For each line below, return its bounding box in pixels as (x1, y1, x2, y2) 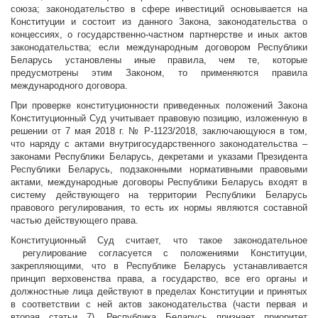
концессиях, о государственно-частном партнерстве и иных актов (11, 29, 307, 40)
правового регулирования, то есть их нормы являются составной (11, 202, 307, 214)
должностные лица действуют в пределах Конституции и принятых (11, 286, 307, 297)
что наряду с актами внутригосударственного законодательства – (11, 138, 307, 150)
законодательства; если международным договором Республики (11, 42, 307, 53)
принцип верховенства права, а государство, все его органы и (11, 273, 307, 285)
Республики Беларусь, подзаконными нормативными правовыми (11, 164, 307, 175)
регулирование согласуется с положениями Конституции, (11, 248, 307, 259)
